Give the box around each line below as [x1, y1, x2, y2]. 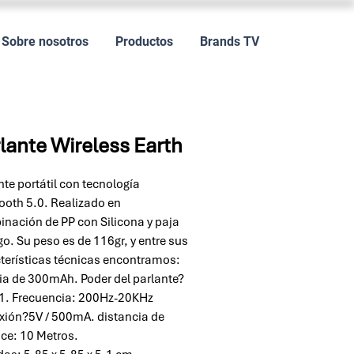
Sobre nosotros [2, 34, 88, 49]
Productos [115, 34, 173, 49]
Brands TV [200, 34, 259, 49]
